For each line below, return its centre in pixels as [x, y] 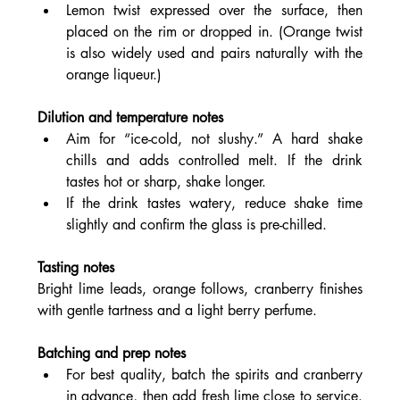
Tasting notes [75, 268]
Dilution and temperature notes [130, 118]
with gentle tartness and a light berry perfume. [177, 311]
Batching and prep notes [111, 354]
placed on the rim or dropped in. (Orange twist [214, 32]
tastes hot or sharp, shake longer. [166, 182]
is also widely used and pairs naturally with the [214, 54]
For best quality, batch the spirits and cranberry [214, 375]
